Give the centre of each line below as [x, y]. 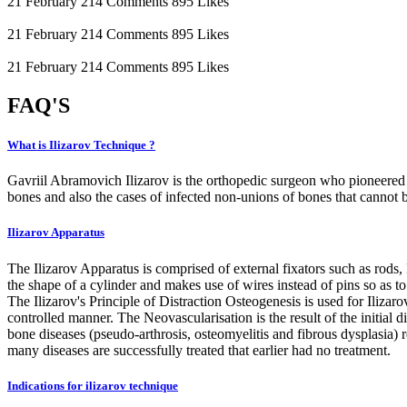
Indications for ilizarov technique [93, 385]
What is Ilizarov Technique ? [81, 145]
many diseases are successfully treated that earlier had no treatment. [199, 350]
